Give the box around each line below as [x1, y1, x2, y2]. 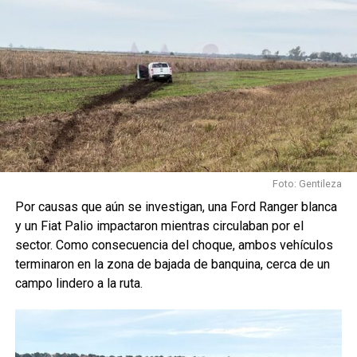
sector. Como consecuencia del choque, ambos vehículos [14, 237, 333, 253]
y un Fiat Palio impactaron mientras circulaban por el [14, 218, 304, 233]
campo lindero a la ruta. [14, 275, 143, 291]
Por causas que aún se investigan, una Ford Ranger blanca [14, 198, 337, 214]
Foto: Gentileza [273, 177, 343, 190]
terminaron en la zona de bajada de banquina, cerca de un [14, 256, 330, 272]
